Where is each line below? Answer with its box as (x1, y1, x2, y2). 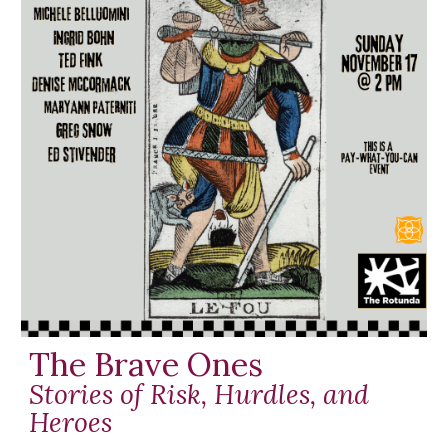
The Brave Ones (29, 343, 264, 385)
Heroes (29, 404, 113, 439)
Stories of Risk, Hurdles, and (29, 376, 370, 411)
